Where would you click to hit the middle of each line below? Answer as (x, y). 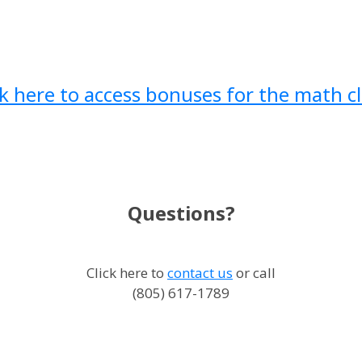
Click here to (127, 272)
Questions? (181, 213)
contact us (200, 272)
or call (254, 272)
